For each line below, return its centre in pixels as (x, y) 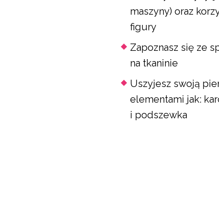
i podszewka (159, 115)
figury (143, 27)
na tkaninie (154, 63)
